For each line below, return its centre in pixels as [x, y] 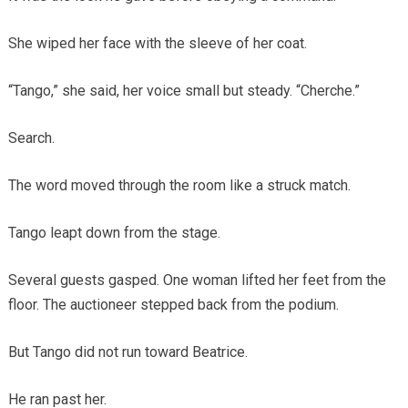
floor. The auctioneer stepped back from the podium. [173, 304]
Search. [31, 138]
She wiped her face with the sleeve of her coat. [157, 43]
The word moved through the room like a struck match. [179, 185]
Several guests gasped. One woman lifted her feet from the [197, 280]
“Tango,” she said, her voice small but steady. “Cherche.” [184, 90]
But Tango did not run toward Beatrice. [127, 352]
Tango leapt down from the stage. [114, 232]
